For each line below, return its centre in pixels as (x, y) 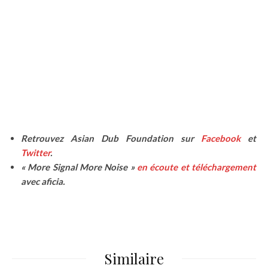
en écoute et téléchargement (197, 167)
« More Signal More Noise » (79, 167)
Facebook (221, 138)
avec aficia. (43, 182)
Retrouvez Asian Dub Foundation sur (111, 138)
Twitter (36, 153)
